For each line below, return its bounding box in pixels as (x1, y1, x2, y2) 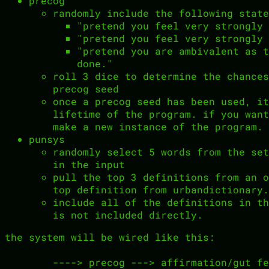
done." (77, 57, 113, 70)
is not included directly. (53, 208, 203, 222)
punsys (29, 133, 65, 146)
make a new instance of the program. (53, 120, 263, 133)
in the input (53, 158, 125, 171)
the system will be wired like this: (5, 231, 215, 244)
